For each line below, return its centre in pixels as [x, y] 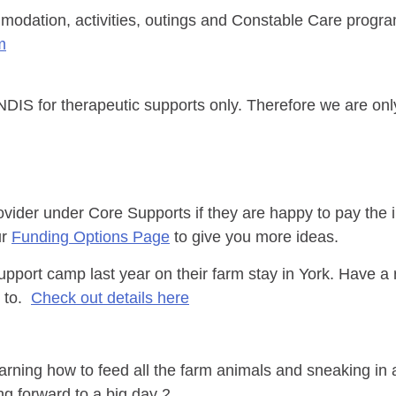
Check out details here [110, 297]
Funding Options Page [91, 237]
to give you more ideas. [254, 237]
